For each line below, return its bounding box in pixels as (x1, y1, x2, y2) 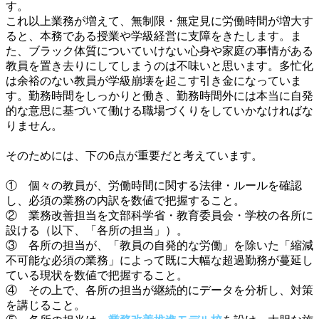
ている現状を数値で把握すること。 (6, 269, 188, 282)
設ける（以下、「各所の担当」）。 (6, 224, 188, 237)
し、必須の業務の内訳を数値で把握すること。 (6, 194, 245, 207)
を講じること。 (6, 299, 85, 312)
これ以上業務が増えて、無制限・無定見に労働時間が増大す (6, 15, 313, 28)
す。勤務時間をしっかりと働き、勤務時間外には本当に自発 (6, 90, 313, 103)
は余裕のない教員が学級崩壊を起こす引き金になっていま (6, 75, 302, 88)
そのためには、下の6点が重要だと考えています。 (6, 150, 263, 162)
